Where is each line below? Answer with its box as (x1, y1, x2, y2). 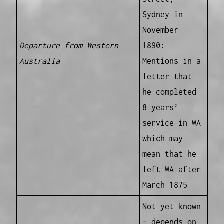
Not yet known (142, 202, 201, 211)
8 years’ (142, 103, 178, 112)
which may (142, 134, 183, 143)
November (142, 25, 178, 35)
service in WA (142, 118, 201, 128)
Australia (19, 56, 60, 66)
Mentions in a (142, 56, 201, 66)
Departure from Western (19, 41, 118, 50)
